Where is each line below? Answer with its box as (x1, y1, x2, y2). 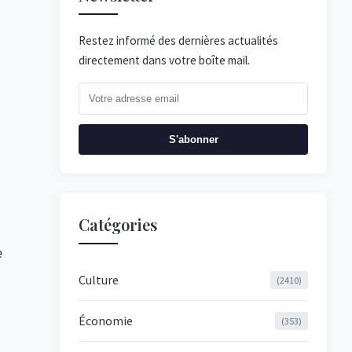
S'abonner (168, 134, 218, 145)
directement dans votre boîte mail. (79, 53, 250, 68)
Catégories (79, 214, 157, 235)
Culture (79, 272, 119, 288)
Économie (79, 313, 133, 328)
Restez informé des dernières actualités (79, 33, 278, 48)
